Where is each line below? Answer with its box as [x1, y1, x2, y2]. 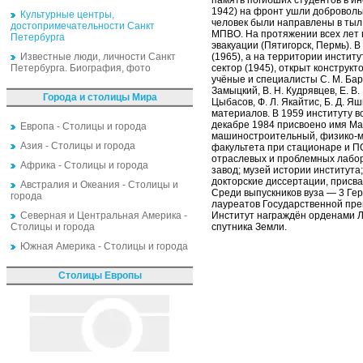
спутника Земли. [211, 221, 287, 233]
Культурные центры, [20, 9, 114, 20]
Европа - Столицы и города [20, 121, 147, 132]
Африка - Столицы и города [20, 160, 148, 171]
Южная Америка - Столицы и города [20, 241, 188, 252]
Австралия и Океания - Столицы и [20, 179, 178, 190]
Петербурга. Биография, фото [11, 62, 151, 74]
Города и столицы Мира [42, 92, 157, 103]
